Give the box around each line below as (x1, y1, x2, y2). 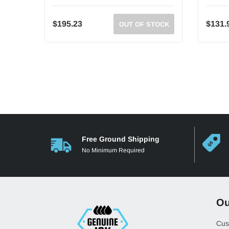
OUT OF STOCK (119, 20, 169, 28)
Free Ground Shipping (82, 135, 159, 143)
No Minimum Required (82, 147, 145, 154)
